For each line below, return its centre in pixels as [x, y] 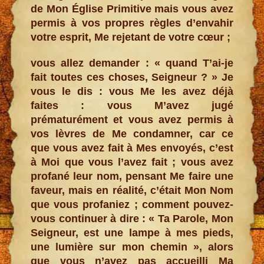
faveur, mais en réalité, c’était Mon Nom [132, 190]
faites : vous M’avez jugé [132, 105]
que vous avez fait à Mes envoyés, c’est [132, 148]
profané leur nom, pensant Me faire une [132, 176]
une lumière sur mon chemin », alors [132, 247]
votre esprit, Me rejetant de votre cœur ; [131, 37]
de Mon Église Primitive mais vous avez [132, 9]
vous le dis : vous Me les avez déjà [132, 91]
